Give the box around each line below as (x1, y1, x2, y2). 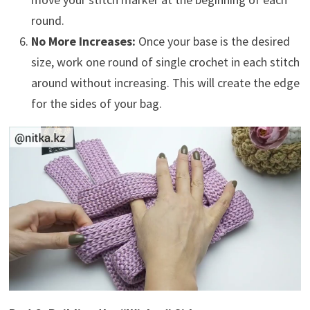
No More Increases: (30, 33, 136, 49)
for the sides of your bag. (30, 95, 162, 111)
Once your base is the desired (135, 33, 290, 49)
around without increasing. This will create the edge (30, 74, 300, 91)
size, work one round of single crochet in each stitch (30, 53, 300, 70)
